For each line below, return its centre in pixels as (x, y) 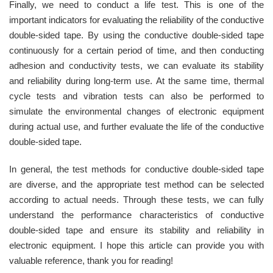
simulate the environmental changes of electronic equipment (136, 112)
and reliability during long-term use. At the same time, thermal (136, 81)
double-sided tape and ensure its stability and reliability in (136, 230)
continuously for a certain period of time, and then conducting (136, 51)
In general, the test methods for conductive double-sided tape (136, 169)
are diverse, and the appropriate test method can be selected (136, 185)
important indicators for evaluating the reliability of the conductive (136, 20)
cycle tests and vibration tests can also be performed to (136, 96)
